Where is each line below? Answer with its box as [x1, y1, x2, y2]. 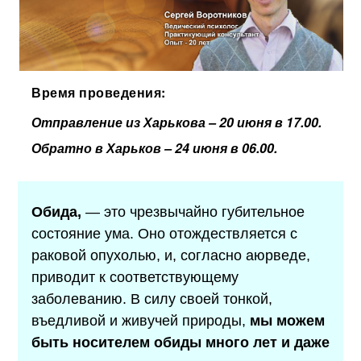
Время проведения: [31, 82, 170, 102]
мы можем [250, 312, 326, 329]
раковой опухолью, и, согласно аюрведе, [31, 247, 311, 263]
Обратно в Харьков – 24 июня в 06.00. [31, 138, 281, 157]
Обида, [31, 203, 82, 220]
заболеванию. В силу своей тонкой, [31, 290, 273, 307]
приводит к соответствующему [31, 268, 239, 285]
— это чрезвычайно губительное [81, 203, 305, 220]
